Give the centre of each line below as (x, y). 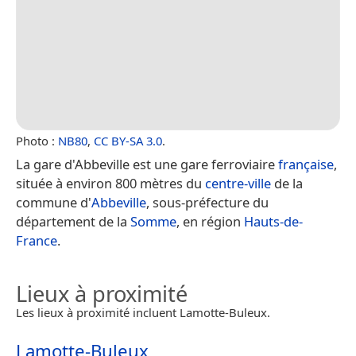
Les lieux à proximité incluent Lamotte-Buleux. (143, 312)
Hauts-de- (273, 221)
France (37, 240)
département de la (73, 221)
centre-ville (238, 183)
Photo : (37, 140)
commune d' (54, 202)
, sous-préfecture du (207, 202)
